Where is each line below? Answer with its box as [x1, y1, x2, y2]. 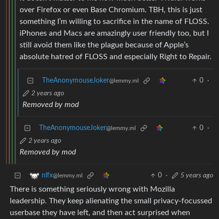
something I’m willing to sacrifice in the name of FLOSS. [20, 18, 209, 26]
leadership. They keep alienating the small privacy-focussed [10, 197, 212, 205]
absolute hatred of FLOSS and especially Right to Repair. [20, 53, 212, 61]
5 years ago [180, 172, 213, 179]
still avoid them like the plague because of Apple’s [20, 41, 189, 49]
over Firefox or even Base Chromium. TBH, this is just [20, 6, 202, 14]
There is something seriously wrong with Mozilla [10, 185, 175, 194]
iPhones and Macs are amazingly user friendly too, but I [20, 29, 209, 38]
